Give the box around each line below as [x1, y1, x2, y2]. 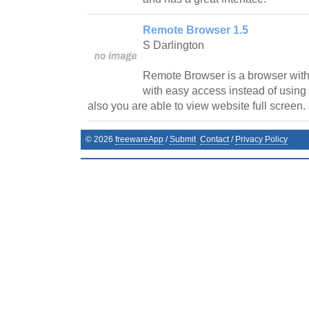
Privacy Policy [235, 134, 288, 144]
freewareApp [115, 134, 163, 144]
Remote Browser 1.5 [143, 23, 248, 36]
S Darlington [143, 39, 204, 51]
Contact [200, 134, 229, 144]
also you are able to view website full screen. [88, 99, 306, 112]
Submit [170, 134, 196, 144]
